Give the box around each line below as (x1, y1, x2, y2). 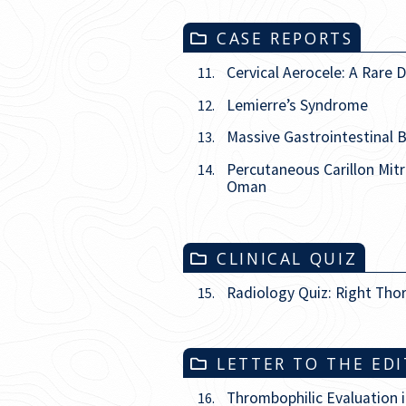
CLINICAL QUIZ (217, 246, 358, 269)
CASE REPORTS (217, 27, 353, 50)
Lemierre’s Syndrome (227, 94, 368, 115)
